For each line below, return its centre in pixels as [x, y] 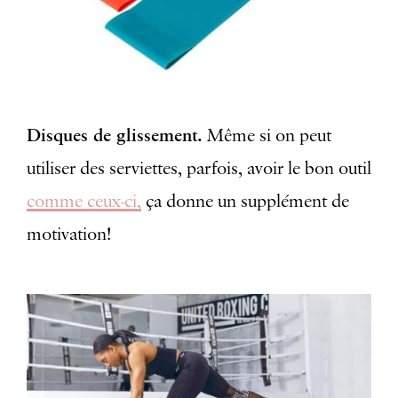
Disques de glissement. [115, 136]
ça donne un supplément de [245, 202]
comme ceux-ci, [84, 202]
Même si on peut [267, 136]
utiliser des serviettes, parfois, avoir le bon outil [199, 169]
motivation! [69, 235]
